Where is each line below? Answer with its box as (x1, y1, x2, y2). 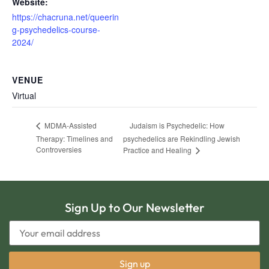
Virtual (12, 89, 36, 102)
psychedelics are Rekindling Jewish (122, 133, 240, 144)
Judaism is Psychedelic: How (129, 119, 225, 130)
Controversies (36, 144, 82, 155)
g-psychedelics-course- (12, 23, 100, 36)
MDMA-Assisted (43, 120, 97, 131)
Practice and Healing (122, 145, 193, 156)
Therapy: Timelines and (36, 133, 113, 144)
